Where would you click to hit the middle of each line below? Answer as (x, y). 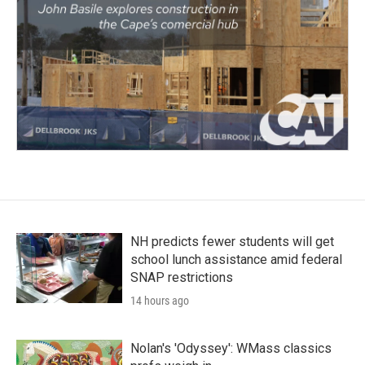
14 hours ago (160, 301)
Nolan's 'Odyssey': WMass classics (231, 349)
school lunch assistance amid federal (236, 260)
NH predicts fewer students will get (232, 242)
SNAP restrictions (182, 278)
